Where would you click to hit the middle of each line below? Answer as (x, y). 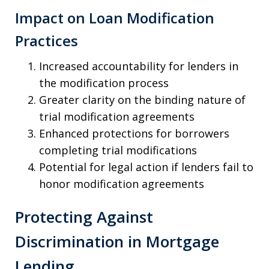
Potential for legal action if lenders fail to (146, 167)
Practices (47, 40)
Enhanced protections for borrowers (134, 133)
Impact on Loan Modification (115, 17)
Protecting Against (84, 217)
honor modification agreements (122, 183)
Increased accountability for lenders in (139, 66)
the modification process (104, 83)
